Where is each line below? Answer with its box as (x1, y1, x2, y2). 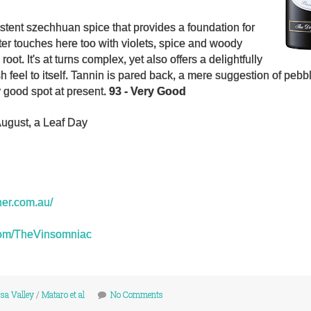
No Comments (110, 289, 163, 300)
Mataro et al (42, 289, 85, 300)
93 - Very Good (109, 85, 186, 97)
